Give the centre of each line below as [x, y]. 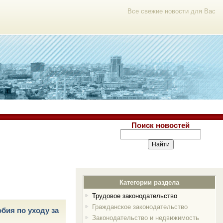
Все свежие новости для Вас [171, 11]
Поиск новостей [161, 125]
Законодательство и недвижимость [145, 218]
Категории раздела [150, 182]
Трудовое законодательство [134, 196]
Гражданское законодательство [140, 207]
